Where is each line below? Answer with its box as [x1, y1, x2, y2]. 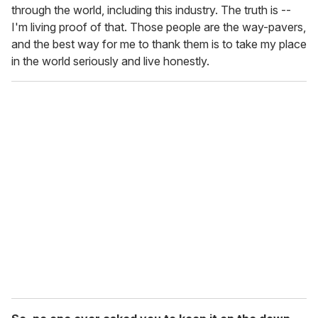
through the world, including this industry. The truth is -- [11, 3, 291, 18]
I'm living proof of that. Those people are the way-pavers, [11, 20, 306, 35]
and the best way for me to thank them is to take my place [11, 37, 307, 52]
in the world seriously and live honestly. [11, 54, 209, 69]
